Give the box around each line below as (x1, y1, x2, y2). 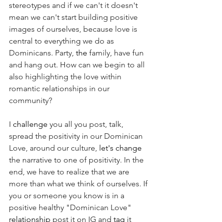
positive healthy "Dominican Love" (9, 203, 133, 213)
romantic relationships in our (9, 84, 111, 94)
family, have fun (89, 48, 146, 58)
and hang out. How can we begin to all (9, 60, 147, 70)
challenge (13, 119, 48, 129)
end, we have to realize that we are (9, 167, 131, 177)
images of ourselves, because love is (9, 24, 139, 34)
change (115, 143, 142, 153)
